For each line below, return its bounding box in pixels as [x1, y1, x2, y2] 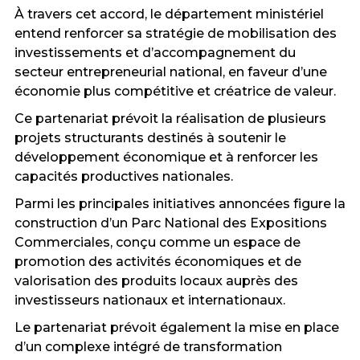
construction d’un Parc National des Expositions [14, 215, 327, 231]
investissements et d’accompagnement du [14, 45, 296, 61]
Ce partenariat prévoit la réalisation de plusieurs [14, 111, 326, 127]
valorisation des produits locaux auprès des [14, 273, 298, 289]
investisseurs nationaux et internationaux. [14, 292, 285, 309]
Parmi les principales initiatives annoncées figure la [14, 196, 346, 212]
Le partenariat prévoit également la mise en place [14, 320, 339, 336]
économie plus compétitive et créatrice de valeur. [14, 84, 336, 100]
